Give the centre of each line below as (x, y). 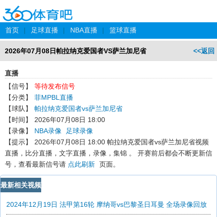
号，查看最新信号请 (36, 164)
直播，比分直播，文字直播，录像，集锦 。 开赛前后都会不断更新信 (108, 153)
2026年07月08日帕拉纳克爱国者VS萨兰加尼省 (76, 51)
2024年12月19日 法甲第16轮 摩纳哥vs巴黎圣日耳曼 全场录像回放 (107, 204)
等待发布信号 (55, 86)
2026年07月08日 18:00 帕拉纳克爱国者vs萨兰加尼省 (115, 142)
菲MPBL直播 (54, 97)
